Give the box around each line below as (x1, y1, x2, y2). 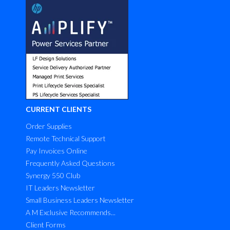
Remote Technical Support (26, 133, 106, 143)
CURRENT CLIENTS (26, 104, 91, 113)
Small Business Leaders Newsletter (26, 195, 134, 204)
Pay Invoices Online (26, 146, 87, 155)
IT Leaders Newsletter (26, 183, 95, 192)
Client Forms (26, 220, 66, 229)
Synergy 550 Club (26, 170, 80, 180)
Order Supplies (26, 121, 72, 130)
